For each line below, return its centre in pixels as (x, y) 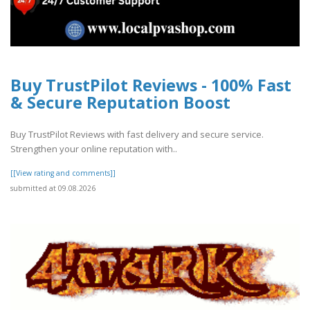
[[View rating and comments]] (63, 173)
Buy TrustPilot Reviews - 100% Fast (151, 85)
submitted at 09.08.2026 (53, 188)
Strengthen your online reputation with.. (94, 148)
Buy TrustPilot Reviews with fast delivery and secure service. (137, 134)
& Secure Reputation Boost (120, 102)
